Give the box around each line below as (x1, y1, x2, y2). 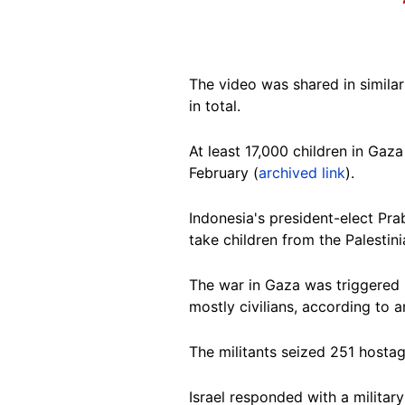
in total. (189, 96, 245, 115)
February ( (189, 163, 259, 182)
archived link (259, 163, 345, 182)
